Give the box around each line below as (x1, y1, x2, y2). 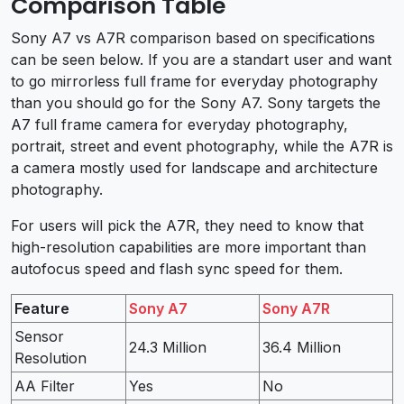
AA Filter (14, 376, 75, 395)
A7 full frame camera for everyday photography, (11, 115, 348, 133)
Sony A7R (262, 298, 330, 317)
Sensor (14, 326, 64, 345)
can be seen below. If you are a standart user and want (11, 50, 391, 69)
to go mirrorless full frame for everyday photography (11, 71, 378, 90)
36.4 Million (262, 337, 341, 356)
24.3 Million (129, 337, 207, 356)
